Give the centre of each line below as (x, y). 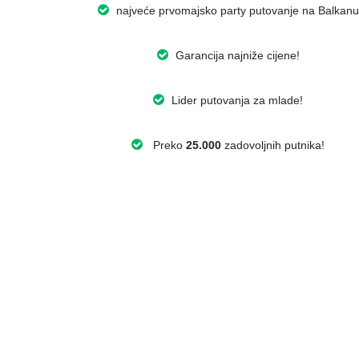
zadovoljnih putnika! (273, 145)
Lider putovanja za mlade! (236, 101)
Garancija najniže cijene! (236, 56)
